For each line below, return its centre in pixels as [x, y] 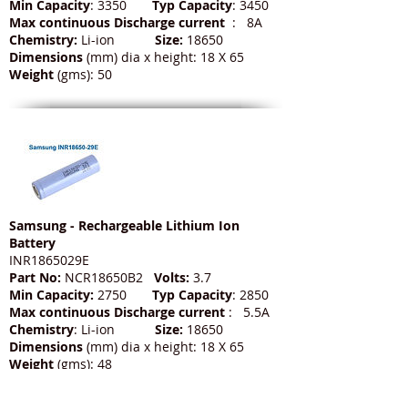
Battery [32, 243]
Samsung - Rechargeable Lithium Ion [124, 226]
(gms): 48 [85, 364]
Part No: [35, 278]
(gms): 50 [85, 75]
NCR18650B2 [107, 278]
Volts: [172, 278]
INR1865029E [49, 260]
